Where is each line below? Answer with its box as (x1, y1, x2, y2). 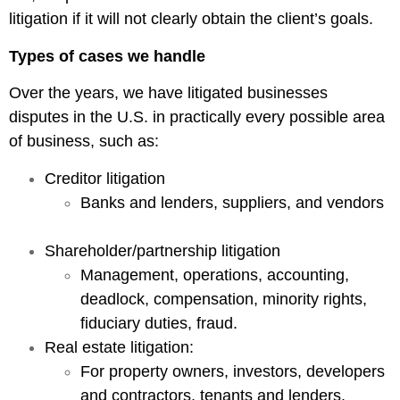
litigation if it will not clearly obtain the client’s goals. (9, 10, 373, 29)
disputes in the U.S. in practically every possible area (9, 108, 385, 127)
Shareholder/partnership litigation (45, 241, 280, 260)
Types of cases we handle (9, 46, 205, 65)
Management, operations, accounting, (80, 265, 349, 284)
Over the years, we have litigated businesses (9, 84, 328, 103)
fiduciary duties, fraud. (80, 313, 237, 332)
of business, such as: (9, 132, 159, 151)
